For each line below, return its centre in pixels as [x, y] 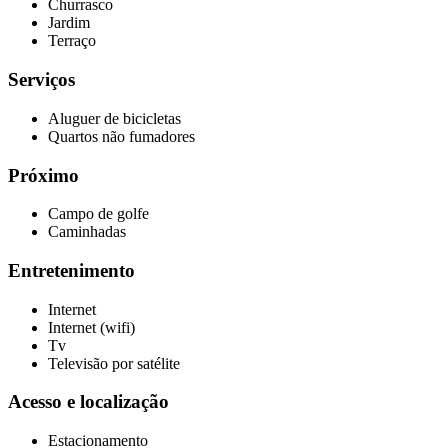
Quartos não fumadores [121, 136]
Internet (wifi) [91, 327]
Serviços [41, 80]
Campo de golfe [98, 214]
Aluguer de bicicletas [114, 118]
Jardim [69, 23]
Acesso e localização [88, 402]
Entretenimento [71, 270]
